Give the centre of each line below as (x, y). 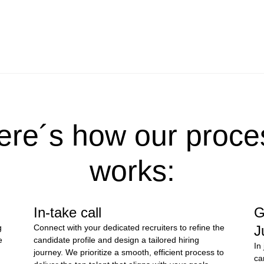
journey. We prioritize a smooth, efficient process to (129, 252)
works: (132, 171)
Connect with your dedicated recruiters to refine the (129, 227)
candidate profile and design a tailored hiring (117, 240)
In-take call (68, 212)
